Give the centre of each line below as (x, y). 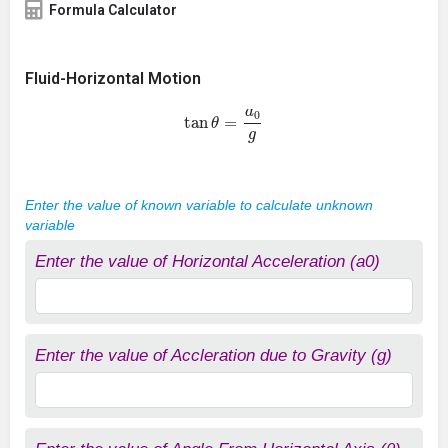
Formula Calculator (113, 10)
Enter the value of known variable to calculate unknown (199, 204)
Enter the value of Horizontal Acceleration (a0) (207, 261)
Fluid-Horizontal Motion (113, 78)
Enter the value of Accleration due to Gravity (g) (213, 355)
